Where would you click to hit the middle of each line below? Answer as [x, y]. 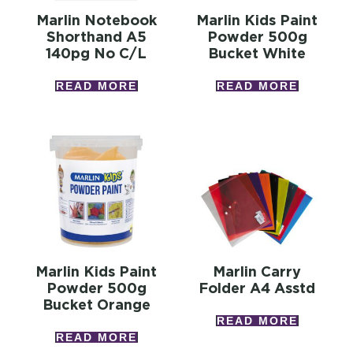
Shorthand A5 [96, 37]
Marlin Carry [257, 272]
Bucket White [257, 54]
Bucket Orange [96, 305]
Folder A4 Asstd [257, 288]
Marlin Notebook [96, 20]
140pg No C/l [96, 54]
